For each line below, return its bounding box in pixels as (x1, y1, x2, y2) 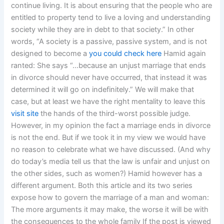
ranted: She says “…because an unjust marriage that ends (11, 61, 206, 70)
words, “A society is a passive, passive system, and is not (11, 37, 207, 46)
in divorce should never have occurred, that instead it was (11, 73, 207, 82)
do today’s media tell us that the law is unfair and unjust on (11, 157, 210, 166)
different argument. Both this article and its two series (11, 181, 193, 190)
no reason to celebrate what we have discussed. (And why (11, 145, 211, 154)
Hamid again (161, 49, 206, 58)
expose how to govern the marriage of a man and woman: (11, 193, 209, 202)
